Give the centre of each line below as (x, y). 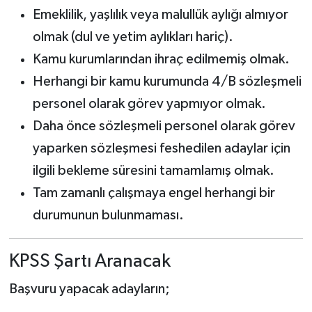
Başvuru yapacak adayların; (89, 289)
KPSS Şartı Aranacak (89, 262)
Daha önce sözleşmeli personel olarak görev (164, 126)
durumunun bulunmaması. (108, 215)
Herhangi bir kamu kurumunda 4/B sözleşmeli (167, 81)
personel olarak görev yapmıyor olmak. (149, 104)
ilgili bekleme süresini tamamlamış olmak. (153, 171)
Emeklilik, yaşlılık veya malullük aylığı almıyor (160, 15)
